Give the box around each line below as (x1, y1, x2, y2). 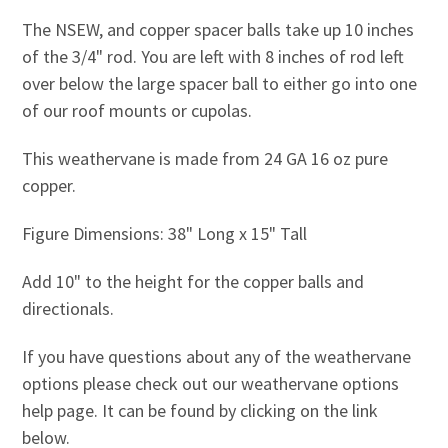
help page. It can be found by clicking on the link (21, 398, 378, 422)
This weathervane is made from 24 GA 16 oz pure (21, 146, 388, 170)
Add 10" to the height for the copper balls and (21, 269, 364, 293)
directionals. (21, 296, 114, 320)
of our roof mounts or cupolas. (21, 98, 252, 122)
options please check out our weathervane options (21, 371, 399, 395)
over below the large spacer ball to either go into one (21, 71, 417, 95)
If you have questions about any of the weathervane (21, 344, 411, 368)
